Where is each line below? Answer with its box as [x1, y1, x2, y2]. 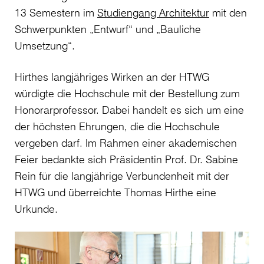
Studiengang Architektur [97, 5, 209, 19]
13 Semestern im [15, 5, 97, 19]
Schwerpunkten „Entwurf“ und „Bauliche [15, 22, 201, 35]
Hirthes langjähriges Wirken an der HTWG [15, 70, 209, 83]
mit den [209, 5, 247, 19]
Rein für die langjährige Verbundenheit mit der [15, 169, 229, 182]
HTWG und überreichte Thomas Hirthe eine [15, 185, 216, 199]
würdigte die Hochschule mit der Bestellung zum [15, 86, 240, 100]
